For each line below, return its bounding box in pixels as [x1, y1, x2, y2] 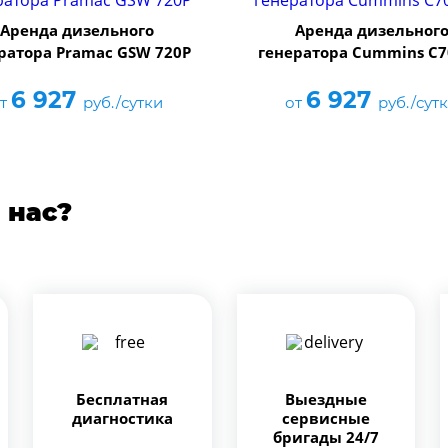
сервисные [281, 407, 370, 428]
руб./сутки [83, 92, 163, 112]
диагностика [71, 407, 173, 428]
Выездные [284, 388, 367, 409]
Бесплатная [76, 388, 169, 409]
